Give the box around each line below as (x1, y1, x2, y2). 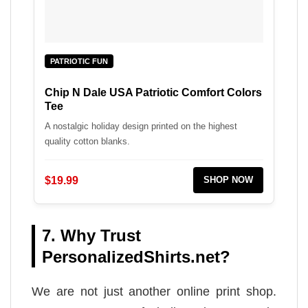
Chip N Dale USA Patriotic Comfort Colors (45, 87, 262, 99)
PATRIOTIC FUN (50, 57, 108, 66)
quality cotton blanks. (45, 136, 130, 147)
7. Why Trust (42, 226, 141, 245)
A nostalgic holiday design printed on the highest (45, 121, 237, 132)
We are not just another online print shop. (32, 285, 276, 299)
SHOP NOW (203, 175, 253, 186)
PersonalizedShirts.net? (42, 247, 230, 267)
